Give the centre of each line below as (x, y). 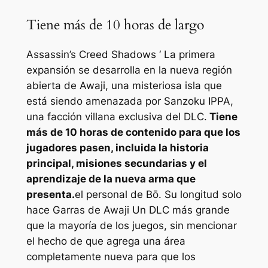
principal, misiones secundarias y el (116, 164)
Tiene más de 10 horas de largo (115, 25)
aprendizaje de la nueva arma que (111, 179)
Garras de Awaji (91, 210)
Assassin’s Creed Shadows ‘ (93, 55)
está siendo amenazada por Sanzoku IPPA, (130, 101)
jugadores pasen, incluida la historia (117, 148)
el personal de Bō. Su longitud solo (158, 195)
